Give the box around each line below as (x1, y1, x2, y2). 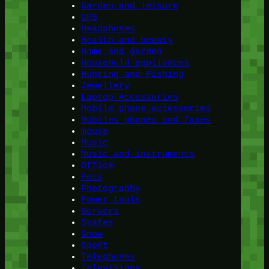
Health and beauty (80, 35, 173, 46)
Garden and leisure (80, 1, 178, 11)
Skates (80, 218, 113, 228)
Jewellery (80, 81, 130, 91)
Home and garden (80, 47, 162, 57)
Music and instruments (80, 150, 195, 160)
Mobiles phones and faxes (80, 115, 211, 125)
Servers (80, 207, 119, 217)
